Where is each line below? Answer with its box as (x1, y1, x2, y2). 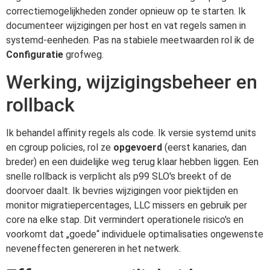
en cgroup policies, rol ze (6, 141, 113, 153)
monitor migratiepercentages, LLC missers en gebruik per (6, 199, 247, 211)
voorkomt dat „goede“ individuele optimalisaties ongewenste (6, 228, 263, 240)
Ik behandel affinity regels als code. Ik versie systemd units (6, 127, 256, 139)
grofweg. (63, 48, 104, 60)
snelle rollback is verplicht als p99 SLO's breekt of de (6, 170, 231, 182)
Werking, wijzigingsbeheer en (6, 70, 257, 93)
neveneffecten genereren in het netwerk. (6, 242, 181, 254)
